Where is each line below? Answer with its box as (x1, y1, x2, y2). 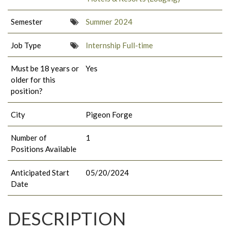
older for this (11, 75, 55, 85)
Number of (11, 133, 47, 143)
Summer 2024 (86, 17, 133, 27)
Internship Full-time (86, 40, 154, 50)
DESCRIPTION (8, 207, 126, 229)
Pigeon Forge (86, 109, 133, 119)
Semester (11, 17, 43, 27)
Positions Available (11, 144, 76, 154)
